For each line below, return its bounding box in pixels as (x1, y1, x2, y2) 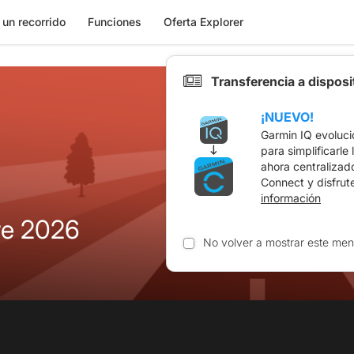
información (261, 191, 321, 205)
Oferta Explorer (163, 15, 243, 28)
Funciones (87, 15, 141, 28)
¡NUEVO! (261, 108, 314, 125)
